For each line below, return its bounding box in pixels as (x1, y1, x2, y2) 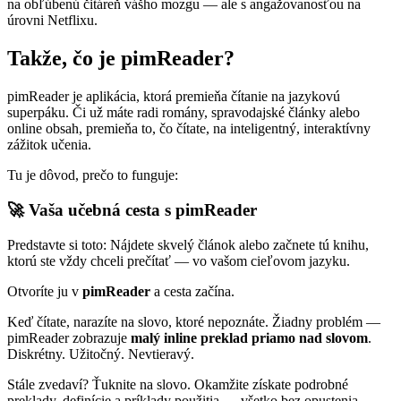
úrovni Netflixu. (7, 13, 98, 29)
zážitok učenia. (7, 137, 91, 153)
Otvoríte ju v (7, 283, 82, 299)
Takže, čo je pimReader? (7, 47, 235, 71)
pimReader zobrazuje (7, 329, 131, 346)
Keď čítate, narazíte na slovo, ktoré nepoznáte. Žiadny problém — (7, 313, 380, 329)
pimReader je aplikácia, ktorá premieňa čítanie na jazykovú (7, 89, 340, 105)
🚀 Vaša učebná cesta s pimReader (7, 200, 257, 219)
